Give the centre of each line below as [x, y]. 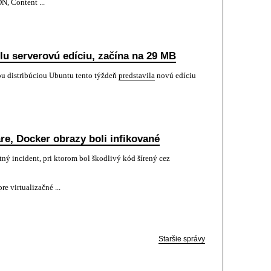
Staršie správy [182, 239]
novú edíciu [175, 75]
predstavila [137, 75]
